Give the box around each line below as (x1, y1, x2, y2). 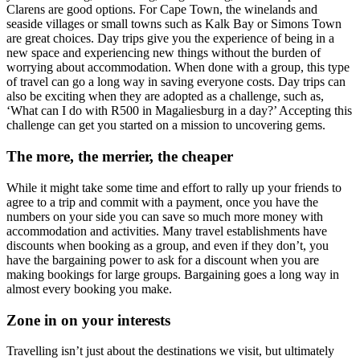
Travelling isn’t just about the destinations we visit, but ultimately (6, 344, 334, 358)
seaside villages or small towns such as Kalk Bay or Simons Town (6, 17, 342, 31)
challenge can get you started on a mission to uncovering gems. (6, 118, 325, 133)
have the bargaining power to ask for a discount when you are (6, 252, 319, 267)
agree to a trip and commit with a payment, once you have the (6, 194, 318, 209)
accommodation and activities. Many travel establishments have (6, 223, 327, 238)
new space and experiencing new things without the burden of (6, 46, 321, 60)
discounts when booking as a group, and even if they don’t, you (6, 238, 329, 252)
